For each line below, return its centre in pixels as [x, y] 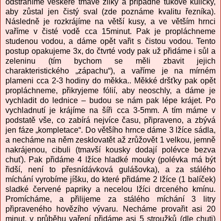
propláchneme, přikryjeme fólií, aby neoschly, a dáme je [110, 91]
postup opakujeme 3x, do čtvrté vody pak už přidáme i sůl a [110, 51]
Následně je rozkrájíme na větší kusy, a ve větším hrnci [110, 21]
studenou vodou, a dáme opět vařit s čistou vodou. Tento [110, 41]
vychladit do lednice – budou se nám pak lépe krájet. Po [110, 100]
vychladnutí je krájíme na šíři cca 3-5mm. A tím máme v [110, 110]
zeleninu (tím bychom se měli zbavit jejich [110, 61]
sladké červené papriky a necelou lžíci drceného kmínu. [110, 189]
